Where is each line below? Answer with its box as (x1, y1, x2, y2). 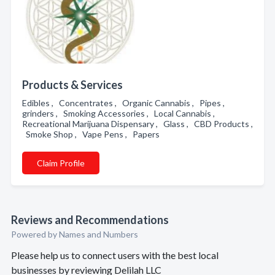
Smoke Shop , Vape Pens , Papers (22, 129, 163, 139)
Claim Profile (37, 158, 85, 168)
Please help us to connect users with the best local (11, 249, 219, 261)
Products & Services (22, 78, 123, 91)
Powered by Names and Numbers (11, 229, 138, 239)
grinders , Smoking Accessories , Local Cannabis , (22, 108, 219, 118)
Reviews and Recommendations (11, 213, 169, 227)
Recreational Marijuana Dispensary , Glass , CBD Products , (22, 118, 253, 129)
